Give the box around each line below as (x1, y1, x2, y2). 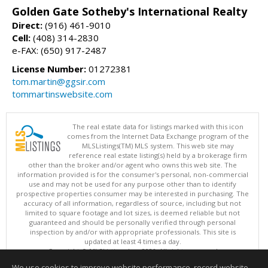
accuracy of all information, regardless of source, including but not (24, 199, 241, 208)
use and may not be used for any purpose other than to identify (29, 179, 236, 189)
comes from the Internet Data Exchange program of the (67, 132, 249, 141)
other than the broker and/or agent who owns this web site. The (28, 160, 237, 170)
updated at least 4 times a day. (84, 237, 181, 246)
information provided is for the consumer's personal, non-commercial (17, 170, 248, 179)
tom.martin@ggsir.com (12, 75, 105, 88)
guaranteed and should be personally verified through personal (29, 218, 236, 227)
